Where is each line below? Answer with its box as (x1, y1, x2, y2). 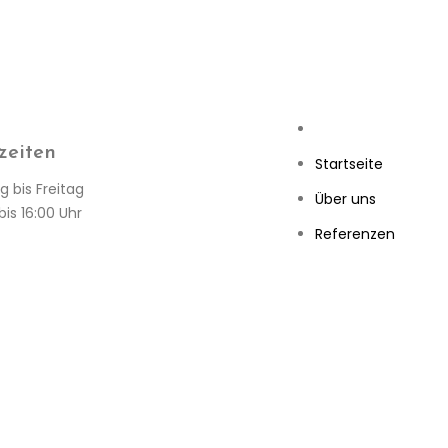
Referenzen (315, 224, 396, 245)
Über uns (315, 189, 377, 210)
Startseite (315, 154, 384, 175)
